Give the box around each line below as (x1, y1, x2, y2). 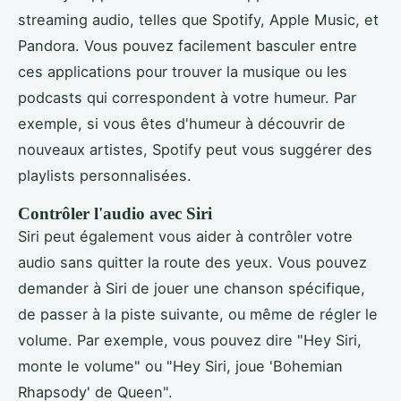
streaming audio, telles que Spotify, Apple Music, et (18, 11, 379, 30)
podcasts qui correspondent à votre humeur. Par (18, 89, 356, 107)
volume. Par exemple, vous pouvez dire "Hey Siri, (18, 331, 362, 350)
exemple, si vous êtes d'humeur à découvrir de (18, 115, 346, 133)
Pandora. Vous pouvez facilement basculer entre (18, 37, 357, 55)
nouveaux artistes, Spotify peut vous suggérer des (18, 141, 372, 159)
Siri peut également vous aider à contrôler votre (18, 227, 353, 246)
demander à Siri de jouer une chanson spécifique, (18, 279, 365, 298)
